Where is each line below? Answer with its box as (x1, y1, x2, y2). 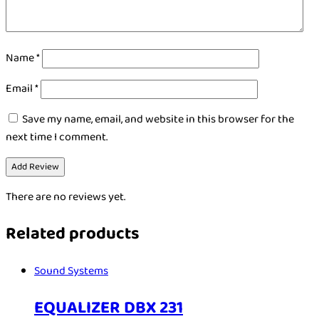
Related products (6, 220, 140, 249)
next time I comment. (6, 128, 108, 147)
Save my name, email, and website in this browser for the (22, 110, 294, 129)
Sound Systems (34, 261, 108, 280)
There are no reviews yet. (6, 188, 125, 206)
